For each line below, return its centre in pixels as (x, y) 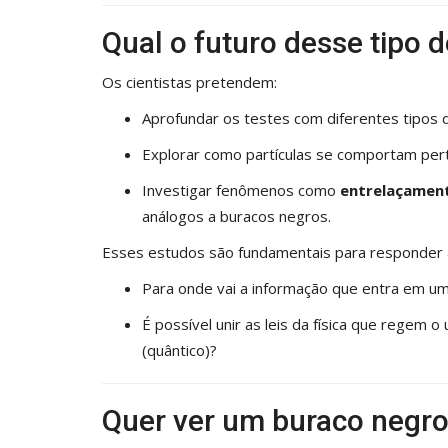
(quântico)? (179, 349)
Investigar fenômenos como (241, 189)
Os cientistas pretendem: (189, 81)
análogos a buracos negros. (236, 215)
